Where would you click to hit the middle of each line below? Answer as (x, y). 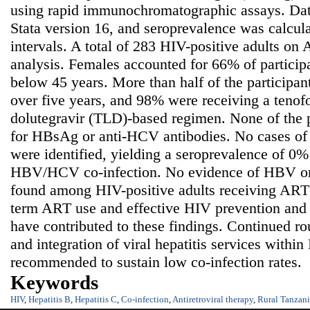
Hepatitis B (49, 299)
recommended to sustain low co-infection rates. (156, 262)
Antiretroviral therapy (213, 299)
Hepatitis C (96, 299)
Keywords (54, 282)
